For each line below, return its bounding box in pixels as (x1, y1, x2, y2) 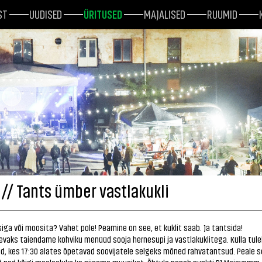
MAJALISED (144, 6, 185, 20)
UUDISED (29, 6, 62, 20)
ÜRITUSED (84, 6, 122, 20)
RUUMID (207, 6, 237, 20)
